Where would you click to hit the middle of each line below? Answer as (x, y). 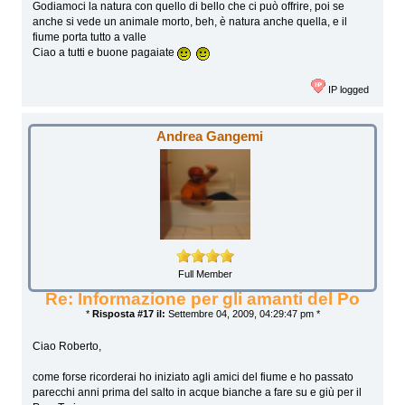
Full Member (205, 273)
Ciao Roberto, (67, 347)
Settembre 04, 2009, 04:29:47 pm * (242, 314)
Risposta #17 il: (128, 314)
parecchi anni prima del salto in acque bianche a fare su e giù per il (198, 393)
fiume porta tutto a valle (90, 38)
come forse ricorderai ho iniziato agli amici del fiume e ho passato (193, 377)
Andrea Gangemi (210, 137)
